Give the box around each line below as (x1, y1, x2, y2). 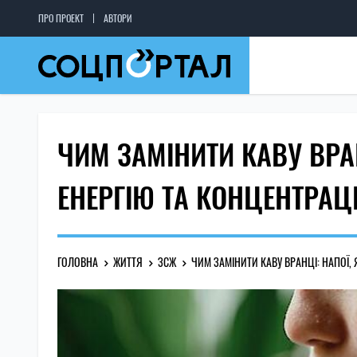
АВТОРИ (104, 11, 132, 25)
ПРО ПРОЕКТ (38, 11, 84, 25)
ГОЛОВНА (57, 253, 98, 270)
